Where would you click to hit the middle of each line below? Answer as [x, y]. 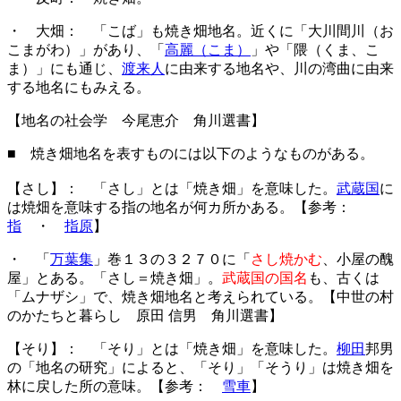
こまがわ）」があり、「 [86, 50]
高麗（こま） [208, 50]
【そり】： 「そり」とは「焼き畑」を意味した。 [172, 349]
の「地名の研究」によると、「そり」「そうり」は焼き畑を [200, 367]
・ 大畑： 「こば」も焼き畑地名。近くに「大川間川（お [200, 31]
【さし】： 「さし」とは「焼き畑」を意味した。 [172, 188]
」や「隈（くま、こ [315, 50]
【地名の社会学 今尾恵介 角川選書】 [136, 120]
